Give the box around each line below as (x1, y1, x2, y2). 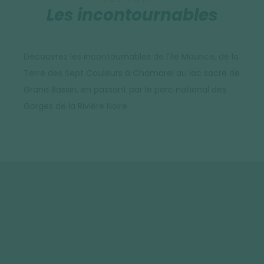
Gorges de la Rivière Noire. (24, 100, 129, 113)
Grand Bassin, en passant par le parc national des (24, 84, 226, 96)
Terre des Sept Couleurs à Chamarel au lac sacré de (24, 67, 240, 80)
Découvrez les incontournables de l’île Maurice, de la (24, 51, 239, 63)
